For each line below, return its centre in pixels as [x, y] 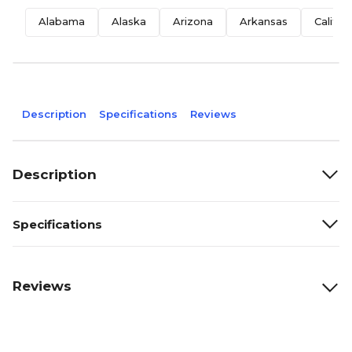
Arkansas [264, 21]
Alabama [62, 21]
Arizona [193, 21]
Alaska [129, 21]
